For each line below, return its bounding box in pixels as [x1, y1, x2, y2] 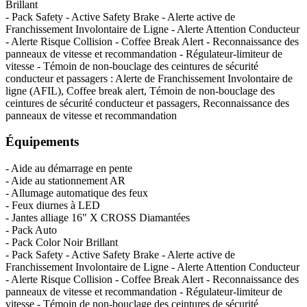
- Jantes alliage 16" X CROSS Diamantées [5, 211, 190, 223]
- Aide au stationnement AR [5, 174, 125, 186]
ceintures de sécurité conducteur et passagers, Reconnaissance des [5, 97, 289, 109]
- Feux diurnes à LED [5, 199, 100, 211]
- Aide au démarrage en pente [5, 162, 132, 174]
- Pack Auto [5, 223, 57, 236]
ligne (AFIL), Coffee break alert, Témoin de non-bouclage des [5, 84, 275, 97]
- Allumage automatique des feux [5, 186, 148, 199]
